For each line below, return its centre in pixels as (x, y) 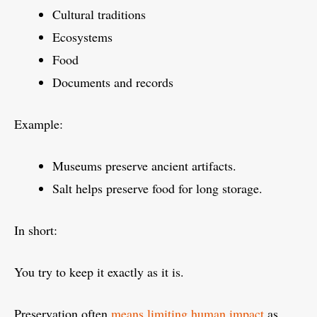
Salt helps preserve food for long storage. (157, 189)
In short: (36, 230)
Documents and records (113, 82)
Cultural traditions (99, 15)
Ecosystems (82, 37)
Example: (39, 124)
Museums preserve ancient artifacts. (144, 166)
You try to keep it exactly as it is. (99, 272)
